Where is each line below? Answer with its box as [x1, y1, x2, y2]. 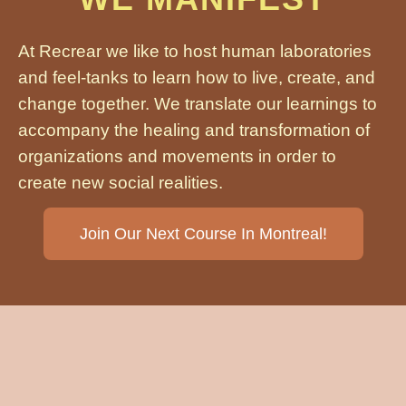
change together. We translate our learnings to [18, 93, 377, 113]
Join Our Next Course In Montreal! [79, 224, 327, 243]
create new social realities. [18, 172, 223, 192]
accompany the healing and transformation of [18, 120, 370, 140]
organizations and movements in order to [18, 146, 336, 166]
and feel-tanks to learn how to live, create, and [18, 67, 375, 87]
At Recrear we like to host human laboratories [18, 41, 372, 61]
